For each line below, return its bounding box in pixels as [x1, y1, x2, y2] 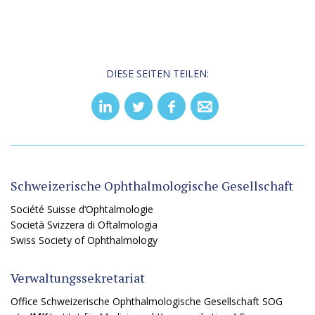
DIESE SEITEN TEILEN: [106, 67, 209, 80]
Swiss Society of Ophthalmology [11, 233, 157, 247]
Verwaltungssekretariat [11, 269, 145, 286]
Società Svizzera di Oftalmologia [11, 218, 157, 231]
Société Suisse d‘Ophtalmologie [11, 202, 153, 216]
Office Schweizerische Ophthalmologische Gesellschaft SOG [11, 295, 283, 308]
